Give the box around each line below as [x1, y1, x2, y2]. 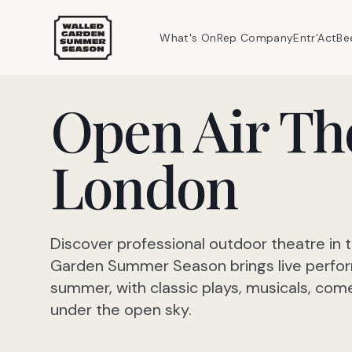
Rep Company [216, 31, 294, 45]
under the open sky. [50, 299, 192, 320]
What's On [159, 31, 217, 45]
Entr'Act [293, 31, 337, 45]
